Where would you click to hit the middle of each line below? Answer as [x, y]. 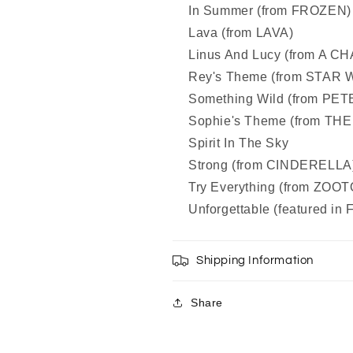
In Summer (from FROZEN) [270, 10]
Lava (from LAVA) [241, 32]
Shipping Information [255, 260]
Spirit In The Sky [240, 143]
